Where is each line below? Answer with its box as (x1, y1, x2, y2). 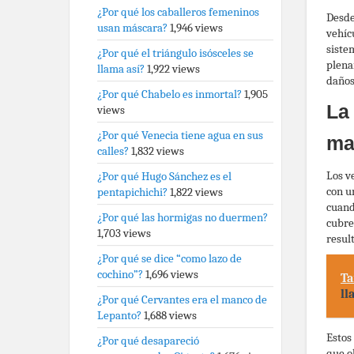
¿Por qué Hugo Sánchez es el (97, 169, 232, 183)
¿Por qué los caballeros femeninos (97, 5, 259, 19)
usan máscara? (97, 21, 168, 35)
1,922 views (147, 62, 200, 76)
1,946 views (170, 21, 223, 35)
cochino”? (97, 267, 143, 281)
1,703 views (97, 226, 151, 240)
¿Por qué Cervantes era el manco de (97, 292, 267, 307)
